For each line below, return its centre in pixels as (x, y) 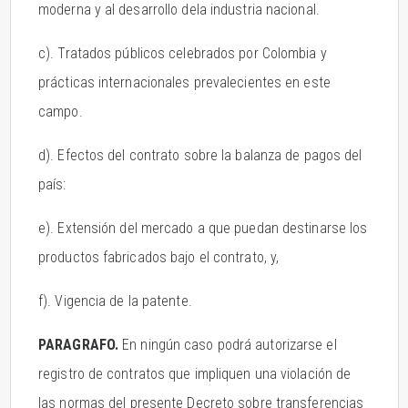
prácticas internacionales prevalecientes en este (184, 82)
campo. (61, 112)
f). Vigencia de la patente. (115, 301)
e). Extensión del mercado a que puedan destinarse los (203, 228)
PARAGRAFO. (78, 345)
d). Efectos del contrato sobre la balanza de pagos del (200, 155)
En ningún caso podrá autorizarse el (228, 345)
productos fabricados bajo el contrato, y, (159, 257)
